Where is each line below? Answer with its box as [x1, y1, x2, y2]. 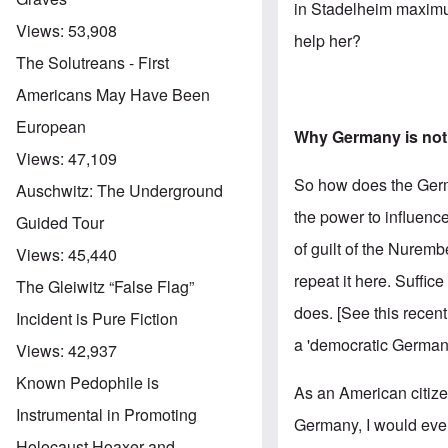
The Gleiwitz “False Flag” [16, 274, 194, 298]
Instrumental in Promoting [16, 402, 197, 426]
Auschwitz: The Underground [16, 178, 223, 202]
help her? [294, 28, 362, 52]
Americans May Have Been [16, 82, 210, 106]
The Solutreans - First [16, 50, 169, 74]
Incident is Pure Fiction [16, 306, 178, 330]
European [16, 114, 86, 138]
